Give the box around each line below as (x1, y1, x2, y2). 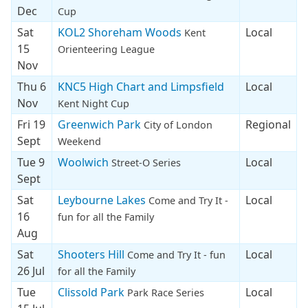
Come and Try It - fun (127, 247, 225, 261)
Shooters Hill (58, 246, 127, 262)
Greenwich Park (58, 116, 144, 132)
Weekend (58, 134, 101, 148)
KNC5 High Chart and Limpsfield (58, 78, 224, 94)
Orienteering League (58, 42, 155, 56)
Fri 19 (17, 116, 45, 132)
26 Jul (17, 263, 45, 278)
